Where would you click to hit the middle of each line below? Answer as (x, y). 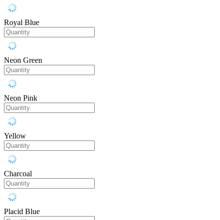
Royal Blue (22, 23)
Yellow (15, 136)
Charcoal (18, 174)
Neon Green (23, 60)
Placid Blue (22, 212)
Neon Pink (21, 98)
